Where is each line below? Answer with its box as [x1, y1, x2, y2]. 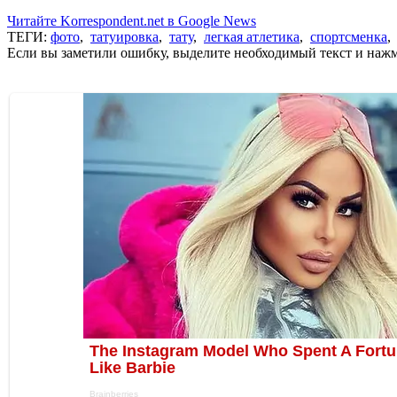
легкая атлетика [204, 28, 300, 44]
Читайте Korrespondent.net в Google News [7, 12, 256, 28]
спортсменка [310, 28, 387, 44]
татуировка [90, 28, 159, 44]
